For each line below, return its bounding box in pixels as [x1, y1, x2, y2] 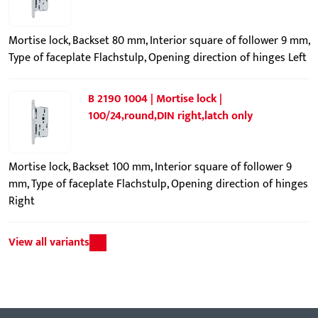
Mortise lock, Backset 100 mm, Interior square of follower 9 [9, 158, 292, 177]
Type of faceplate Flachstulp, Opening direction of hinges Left [9, 48, 307, 67]
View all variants [9, 233, 89, 252]
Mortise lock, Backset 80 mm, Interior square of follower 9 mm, [9, 31, 309, 50]
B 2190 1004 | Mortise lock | [88, 89, 222, 109]
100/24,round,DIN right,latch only [88, 106, 253, 126]
